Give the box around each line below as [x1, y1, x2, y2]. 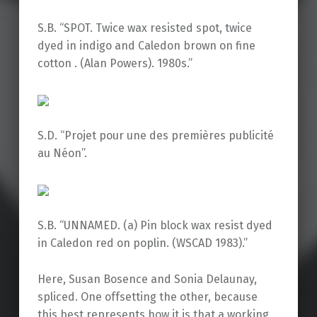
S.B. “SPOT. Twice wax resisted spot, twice [37, 21, 252, 35]
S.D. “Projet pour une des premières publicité [37, 129, 274, 143]
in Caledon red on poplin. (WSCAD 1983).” [37, 236, 248, 250]
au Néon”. [37, 146, 87, 161]
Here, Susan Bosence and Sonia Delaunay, [37, 272, 257, 286]
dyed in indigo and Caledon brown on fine [37, 39, 255, 53]
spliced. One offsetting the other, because [37, 289, 258, 304]
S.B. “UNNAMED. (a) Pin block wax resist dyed [37, 219, 272, 232]
